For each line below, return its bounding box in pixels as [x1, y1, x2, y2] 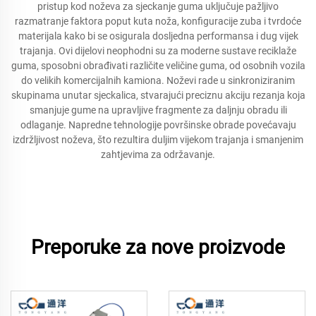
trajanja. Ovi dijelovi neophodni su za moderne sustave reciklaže [20, 45, 296, 56]
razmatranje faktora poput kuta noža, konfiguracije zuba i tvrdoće [15, 16, 301, 27]
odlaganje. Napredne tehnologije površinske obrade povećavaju [20, 119, 296, 130]
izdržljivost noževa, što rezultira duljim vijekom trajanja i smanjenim [13, 134, 303, 145]
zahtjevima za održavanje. [101, 149, 215, 160]
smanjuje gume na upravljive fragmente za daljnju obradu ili [29, 104, 287, 116]
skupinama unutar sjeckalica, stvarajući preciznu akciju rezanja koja [11, 90, 305, 101]
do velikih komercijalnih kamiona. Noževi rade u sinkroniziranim [21, 75, 295, 86]
